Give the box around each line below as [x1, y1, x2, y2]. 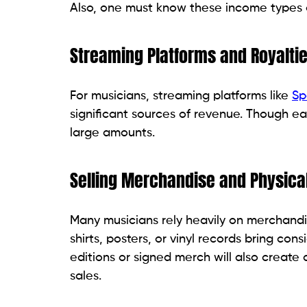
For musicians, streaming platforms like [70, 90, 292, 103]
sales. [70, 270, 101, 283]
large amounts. [70, 127, 155, 140]
